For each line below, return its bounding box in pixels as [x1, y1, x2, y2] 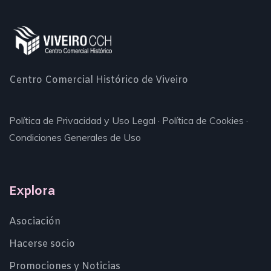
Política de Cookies [162, 114, 244, 126]
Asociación [9, 215, 60, 228]
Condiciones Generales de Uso [9, 131, 141, 143]
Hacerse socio [9, 237, 75, 250]
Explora [9, 183, 55, 200]
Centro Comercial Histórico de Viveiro [9, 73, 188, 87]
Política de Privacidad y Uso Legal [9, 114, 155, 126]
